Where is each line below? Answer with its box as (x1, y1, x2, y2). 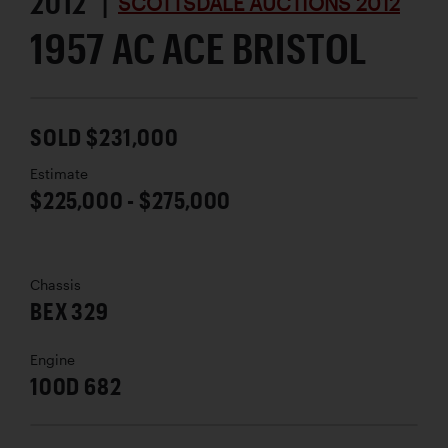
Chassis (30, 276, 81, 293)
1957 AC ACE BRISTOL (30, 22, 368, 72)
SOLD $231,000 (30, 121, 179, 151)
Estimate (30, 165, 88, 182)
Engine (30, 351, 75, 368)
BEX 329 (30, 295, 109, 325)
